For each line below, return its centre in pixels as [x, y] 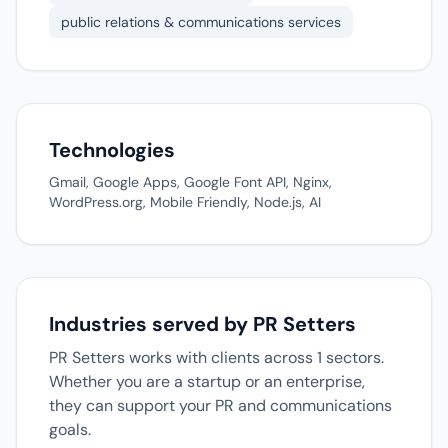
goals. [70, 429]
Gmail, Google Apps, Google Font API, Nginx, [190, 182]
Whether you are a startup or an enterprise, [207, 381]
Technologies [112, 150]
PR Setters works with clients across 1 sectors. [216, 357]
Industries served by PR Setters [202, 324]
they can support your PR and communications [220, 405]
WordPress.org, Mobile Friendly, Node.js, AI [185, 202]
